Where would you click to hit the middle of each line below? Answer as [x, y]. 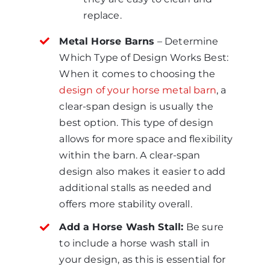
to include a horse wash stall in [135, 243]
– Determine [187, 41]
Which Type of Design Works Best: [144, 57]
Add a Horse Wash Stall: [121, 227]
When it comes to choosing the [137, 74]
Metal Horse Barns [107, 41]
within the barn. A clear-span [130, 155]
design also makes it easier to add [143, 171]
